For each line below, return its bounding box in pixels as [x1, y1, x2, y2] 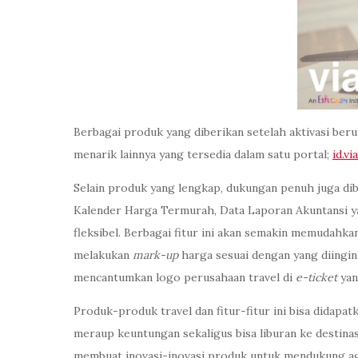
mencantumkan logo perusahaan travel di [74, 270, 296, 285]
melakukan [74, 248, 133, 263]
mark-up [133, 248, 178, 263]
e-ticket [296, 270, 337, 285]
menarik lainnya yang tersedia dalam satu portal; [74, 147, 332, 162]
